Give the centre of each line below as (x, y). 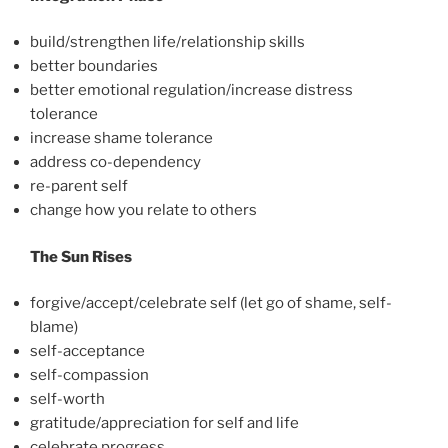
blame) (54, 327)
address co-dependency (115, 162)
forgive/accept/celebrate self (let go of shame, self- (211, 303)
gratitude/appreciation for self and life (164, 423)
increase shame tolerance (121, 138)
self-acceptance (87, 351)
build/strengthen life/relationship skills (167, 42)
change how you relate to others (143, 210)
